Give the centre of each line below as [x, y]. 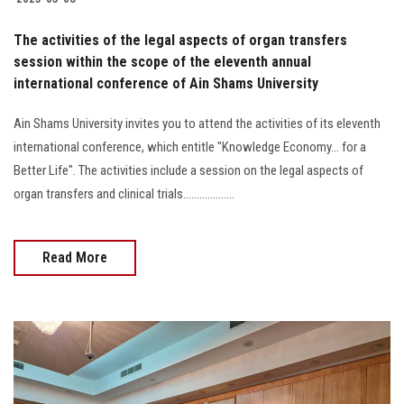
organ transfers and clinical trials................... [124, 193]
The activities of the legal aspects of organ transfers [180, 40]
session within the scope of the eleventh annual [162, 61]
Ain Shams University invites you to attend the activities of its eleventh [197, 123]
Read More [75, 257]
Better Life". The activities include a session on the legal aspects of [188, 170]
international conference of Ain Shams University [166, 83]
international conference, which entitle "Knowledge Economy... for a [190, 147]
